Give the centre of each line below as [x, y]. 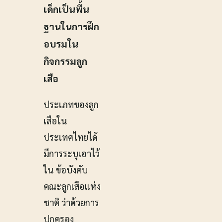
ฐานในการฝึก [71, 26]
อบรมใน [61, 43]
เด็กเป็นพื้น [66, 9]
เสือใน [55, 121]
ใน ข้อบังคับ [66, 170]
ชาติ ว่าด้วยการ [71, 203]
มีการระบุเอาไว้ [72, 154]
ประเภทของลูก [71, 105]
